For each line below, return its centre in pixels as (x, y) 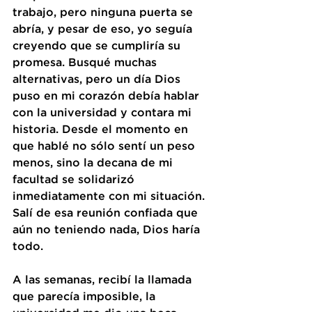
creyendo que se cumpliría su (98, 46)
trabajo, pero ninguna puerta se (104, 13)
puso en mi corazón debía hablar (108, 96)
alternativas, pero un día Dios (98, 79)
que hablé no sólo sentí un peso (106, 146)
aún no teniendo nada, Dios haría (108, 230)
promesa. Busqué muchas (86, 63)
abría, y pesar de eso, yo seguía (104, 29)
